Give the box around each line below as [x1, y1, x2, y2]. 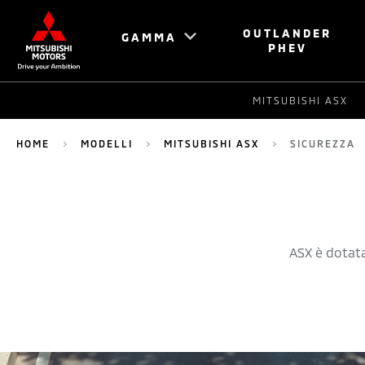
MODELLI [81, 138, 133, 149]
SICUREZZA [290, 138, 355, 149]
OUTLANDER [243, 26, 332, 40]
